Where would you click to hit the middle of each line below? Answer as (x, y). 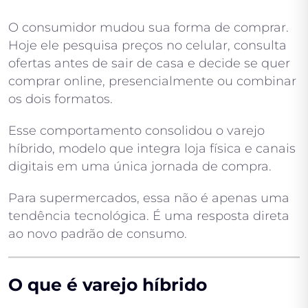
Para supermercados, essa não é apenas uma (149, 198)
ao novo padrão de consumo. (98, 234)
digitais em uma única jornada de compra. (140, 167)
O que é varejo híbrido (108, 285)
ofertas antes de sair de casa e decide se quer (149, 64)
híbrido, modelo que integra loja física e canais (152, 149)
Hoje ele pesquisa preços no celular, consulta (147, 46)
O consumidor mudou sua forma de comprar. (148, 28)
